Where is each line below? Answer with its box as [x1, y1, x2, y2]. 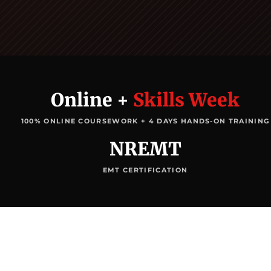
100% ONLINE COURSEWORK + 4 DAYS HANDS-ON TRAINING [21, 116, 270, 125]
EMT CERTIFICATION [102, 165, 188, 174]
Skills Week [133, 88, 240, 111]
